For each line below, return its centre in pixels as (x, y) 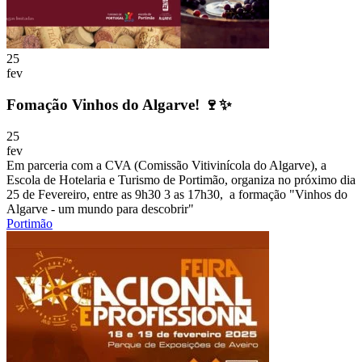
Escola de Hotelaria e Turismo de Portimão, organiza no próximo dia (181, 179)
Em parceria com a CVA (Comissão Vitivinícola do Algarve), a (166, 165)
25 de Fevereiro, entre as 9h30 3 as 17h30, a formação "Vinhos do (177, 194)
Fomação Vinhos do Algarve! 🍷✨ (119, 105)
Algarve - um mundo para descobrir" (100, 208)
